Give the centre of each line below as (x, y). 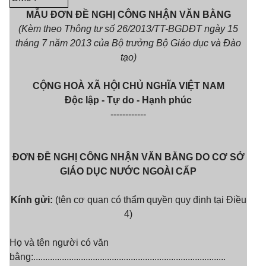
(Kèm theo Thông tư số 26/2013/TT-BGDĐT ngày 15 (128, 29)
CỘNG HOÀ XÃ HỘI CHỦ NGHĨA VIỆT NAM (128, 86)
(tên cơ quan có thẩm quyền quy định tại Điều (151, 200)
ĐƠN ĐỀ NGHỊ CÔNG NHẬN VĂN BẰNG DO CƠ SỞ (128, 157)
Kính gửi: (33, 200)
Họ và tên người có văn (59, 243)
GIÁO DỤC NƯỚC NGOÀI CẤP (128, 171)
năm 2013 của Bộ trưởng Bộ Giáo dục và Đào (145, 43)
